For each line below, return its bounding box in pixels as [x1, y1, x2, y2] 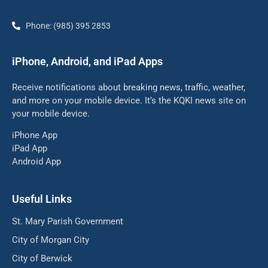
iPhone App [12, 129, 57, 141]
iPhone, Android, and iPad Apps [12, 54, 163, 68]
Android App [12, 156, 61, 167]
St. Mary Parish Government [12, 215, 123, 227]
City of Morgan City [12, 234, 89, 245]
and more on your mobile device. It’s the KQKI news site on [12, 95, 246, 106]
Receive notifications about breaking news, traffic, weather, [12, 81, 245, 93]
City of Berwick [12, 252, 72, 264]
